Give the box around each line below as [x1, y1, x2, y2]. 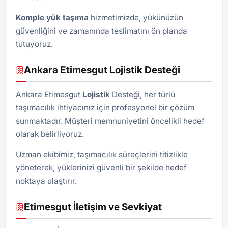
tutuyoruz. [16, 39, 53, 49]
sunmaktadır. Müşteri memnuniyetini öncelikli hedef [16, 116, 205, 126]
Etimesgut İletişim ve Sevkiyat [24, 201, 162, 213]
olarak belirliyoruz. [16, 129, 84, 139]
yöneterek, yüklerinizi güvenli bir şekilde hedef [16, 163, 187, 173]
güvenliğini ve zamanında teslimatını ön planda [16, 26, 187, 36]
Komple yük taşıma [16, 13, 89, 22]
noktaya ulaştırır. [16, 176, 77, 186]
